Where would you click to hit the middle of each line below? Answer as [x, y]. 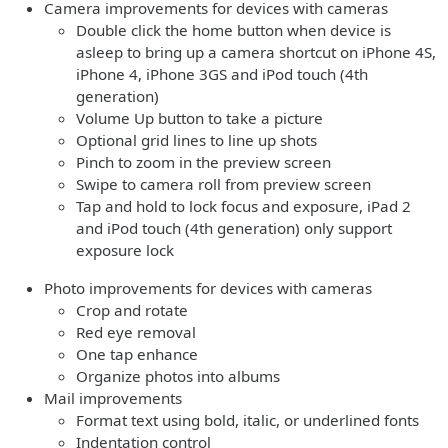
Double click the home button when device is [233, 30]
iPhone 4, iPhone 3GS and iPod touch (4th [222, 74]
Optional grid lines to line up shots [196, 140]
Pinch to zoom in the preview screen [203, 162]
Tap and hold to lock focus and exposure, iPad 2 [243, 206]
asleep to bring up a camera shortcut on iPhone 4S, [256, 52]
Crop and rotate [132, 310]
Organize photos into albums [178, 376]
